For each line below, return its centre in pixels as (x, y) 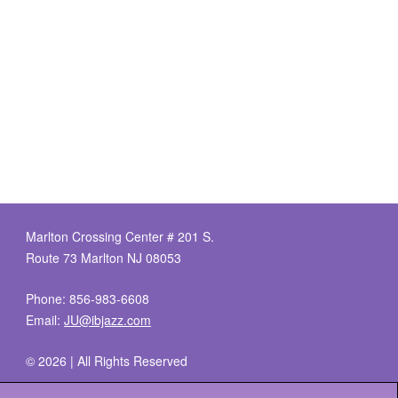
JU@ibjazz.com (107, 320)
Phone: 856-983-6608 (88, 299)
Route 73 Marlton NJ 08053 (103, 258)
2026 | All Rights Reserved (113, 361)
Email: (45, 320)
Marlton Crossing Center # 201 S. (120, 237)
